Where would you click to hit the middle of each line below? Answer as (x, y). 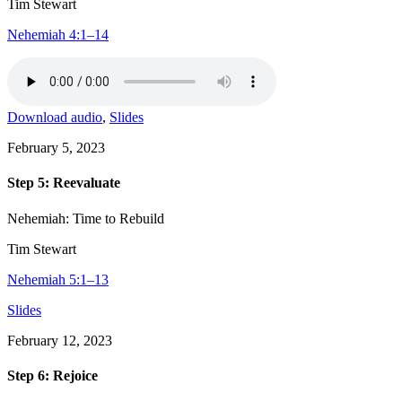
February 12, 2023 (60, 340)
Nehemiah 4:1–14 (58, 35)
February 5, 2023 (56, 148)
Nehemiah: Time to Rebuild (86, 218)
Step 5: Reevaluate (64, 183)
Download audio (55, 118)
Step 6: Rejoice (52, 376)
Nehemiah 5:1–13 (58, 279)
